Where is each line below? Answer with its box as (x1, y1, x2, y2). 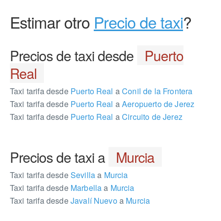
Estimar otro (10, 10, 94, 33)
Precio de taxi (94, 10, 183, 33)
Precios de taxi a (10, 147, 109, 167)
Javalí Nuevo (68, 195, 119, 206)
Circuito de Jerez (120, 111, 183, 122)
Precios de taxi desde (10, 45, 137, 65)
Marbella (68, 182, 104, 193)
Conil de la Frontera (120, 85, 193, 97)
